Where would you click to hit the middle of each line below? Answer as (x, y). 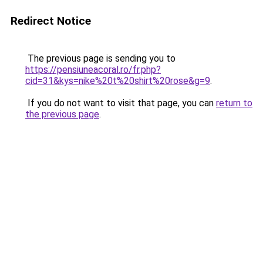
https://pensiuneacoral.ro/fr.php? (93, 70)
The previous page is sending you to (100, 58)
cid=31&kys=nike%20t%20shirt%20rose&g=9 (118, 81)
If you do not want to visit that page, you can (121, 103)
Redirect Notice (51, 21)
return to (234, 103)
